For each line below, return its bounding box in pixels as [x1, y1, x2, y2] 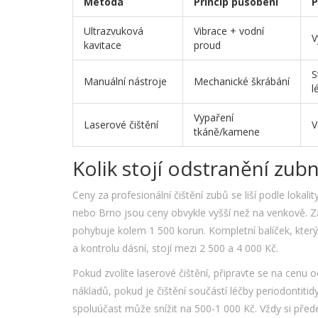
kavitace [84, 38, 121, 53]
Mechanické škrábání [194, 75, 290, 89]
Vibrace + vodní [194, 24, 264, 38]
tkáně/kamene [194, 125, 260, 139]
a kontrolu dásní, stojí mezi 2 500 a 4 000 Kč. [72, 241, 278, 256]
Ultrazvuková [84, 24, 143, 38]
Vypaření [194, 111, 234, 125]
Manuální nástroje [84, 75, 167, 89]
